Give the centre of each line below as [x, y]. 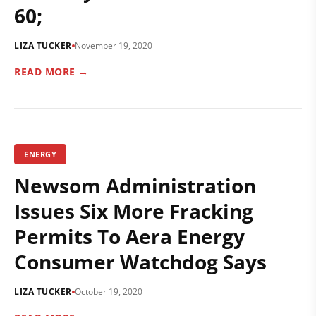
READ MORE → [51, 72]
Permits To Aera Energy [129, 236]
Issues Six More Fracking [134, 211]
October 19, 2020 [108, 292]
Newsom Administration [135, 186]
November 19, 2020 [113, 45]
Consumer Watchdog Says [140, 262]
